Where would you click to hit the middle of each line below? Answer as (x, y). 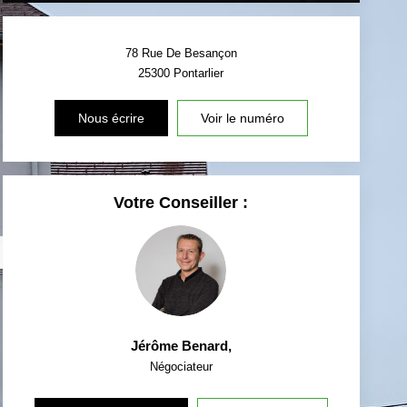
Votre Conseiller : (181, 202)
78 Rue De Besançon (181, 53)
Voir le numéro (242, 118)
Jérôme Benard (179, 345)
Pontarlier (199, 73)
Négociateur (181, 366)
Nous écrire (111, 118)
